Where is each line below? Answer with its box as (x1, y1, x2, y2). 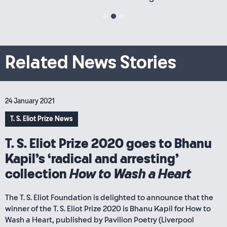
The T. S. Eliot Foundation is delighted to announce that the (5, 193, 213, 202)
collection (5, 167, 69, 181)
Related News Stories (5, 53, 176, 72)
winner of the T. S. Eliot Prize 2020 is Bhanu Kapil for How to (5, 204, 211, 213)
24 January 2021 (5, 97, 55, 105)
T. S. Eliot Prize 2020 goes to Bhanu (5, 137, 212, 151)
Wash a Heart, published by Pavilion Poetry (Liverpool (5, 215, 194, 224)
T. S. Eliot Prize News (10, 115, 73, 123)
